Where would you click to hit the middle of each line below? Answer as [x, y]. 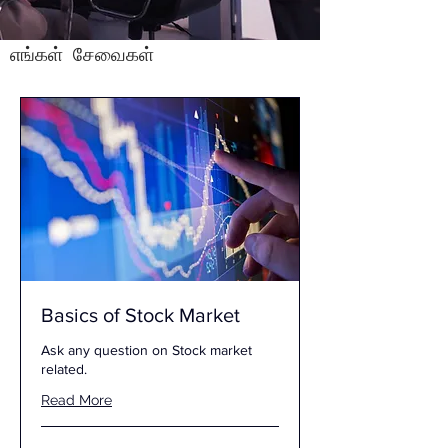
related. [64, 369]
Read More [76, 400]
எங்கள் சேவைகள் [82, 53]
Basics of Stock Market [140, 315]
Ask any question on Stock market [146, 350]
